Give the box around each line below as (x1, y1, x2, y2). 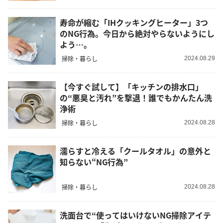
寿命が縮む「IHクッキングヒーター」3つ (60, 16, 208, 28)
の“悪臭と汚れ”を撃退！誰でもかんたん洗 (60, 91, 212, 104)
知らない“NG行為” (60, 155, 128, 168)
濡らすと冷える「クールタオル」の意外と (60, 144, 211, 157)
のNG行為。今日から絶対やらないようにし (60, 27, 215, 39)
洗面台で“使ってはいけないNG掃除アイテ (60, 209, 211, 221)
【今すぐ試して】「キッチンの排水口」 (60, 80, 203, 93)
